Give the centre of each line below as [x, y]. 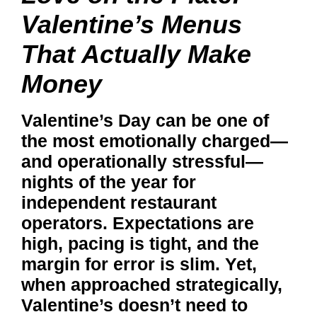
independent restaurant [119, 203]
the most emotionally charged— [155, 141]
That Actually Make [136, 54]
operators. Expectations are [138, 223]
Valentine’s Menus [132, 25]
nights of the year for [109, 182]
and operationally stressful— [142, 162]
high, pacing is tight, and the [140, 244]
